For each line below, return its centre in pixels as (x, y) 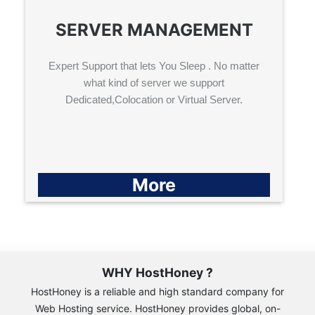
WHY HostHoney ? (157, 272)
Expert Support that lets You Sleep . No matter (154, 65)
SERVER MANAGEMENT (154, 30)
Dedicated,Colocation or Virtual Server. (154, 99)
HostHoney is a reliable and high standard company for (157, 291)
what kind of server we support (154, 82)
